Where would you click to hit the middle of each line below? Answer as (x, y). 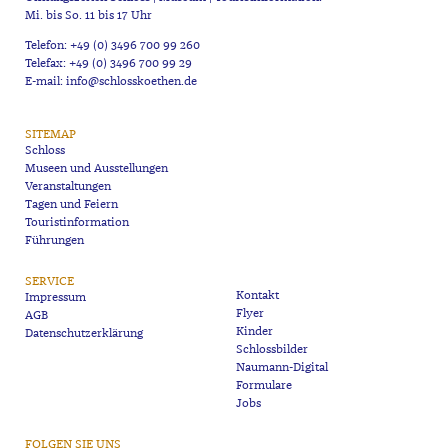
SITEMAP (50, 135)
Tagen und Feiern (71, 205)
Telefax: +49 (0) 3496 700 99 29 (108, 64)
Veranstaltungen (67, 187)
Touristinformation (76, 223)
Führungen (54, 241)
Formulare (264, 386)
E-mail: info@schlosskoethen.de (110, 82)
